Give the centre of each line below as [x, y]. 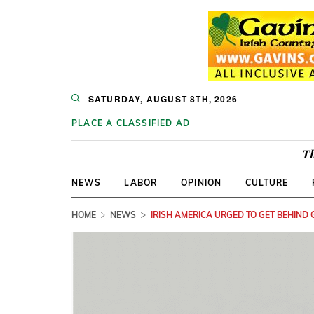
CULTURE [267, 183]
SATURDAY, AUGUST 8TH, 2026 [163, 99]
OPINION [201, 183]
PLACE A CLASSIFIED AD [131, 123]
